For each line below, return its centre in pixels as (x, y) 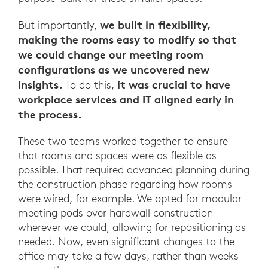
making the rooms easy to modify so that (127, 40)
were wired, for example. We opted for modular (130, 199)
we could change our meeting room (111, 55)
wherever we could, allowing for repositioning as (132, 227)
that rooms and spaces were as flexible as (117, 156)
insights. (40, 85)
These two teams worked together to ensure (123, 141)
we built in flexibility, (156, 25)
